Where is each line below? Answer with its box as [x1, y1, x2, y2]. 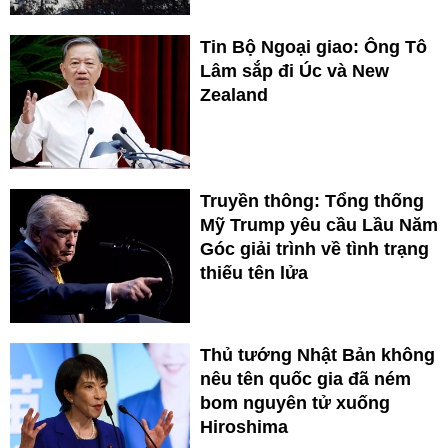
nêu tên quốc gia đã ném [200, 369, 411, 390]
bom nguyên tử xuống [200, 393, 390, 414]
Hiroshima [200, 417, 288, 438]
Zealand [200, 85, 268, 106]
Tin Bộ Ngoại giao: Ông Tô [200, 37, 427, 58]
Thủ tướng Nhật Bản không [200, 345, 435, 366]
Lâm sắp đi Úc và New [200, 61, 389, 82]
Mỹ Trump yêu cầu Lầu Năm [200, 215, 438, 236]
